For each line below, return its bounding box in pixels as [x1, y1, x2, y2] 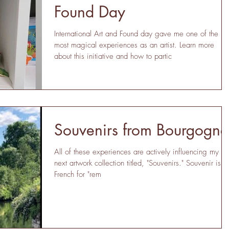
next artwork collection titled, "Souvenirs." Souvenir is [54, 157, 221, 168]
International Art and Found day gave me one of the [54, 28, 218, 39]
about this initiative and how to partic [54, 51, 172, 61]
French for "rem [54, 169, 101, 179]
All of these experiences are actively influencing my [54, 146, 219, 157]
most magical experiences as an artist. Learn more [54, 39, 214, 50]
